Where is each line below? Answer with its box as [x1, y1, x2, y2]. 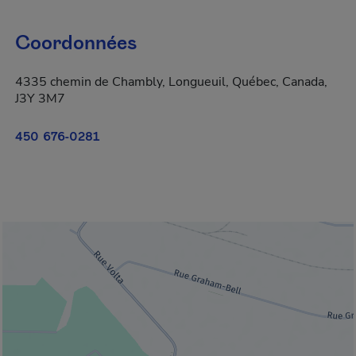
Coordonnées [15, 30, 137, 57]
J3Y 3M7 [15, 90, 65, 107]
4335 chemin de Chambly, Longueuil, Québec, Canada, [15, 73, 327, 91]
